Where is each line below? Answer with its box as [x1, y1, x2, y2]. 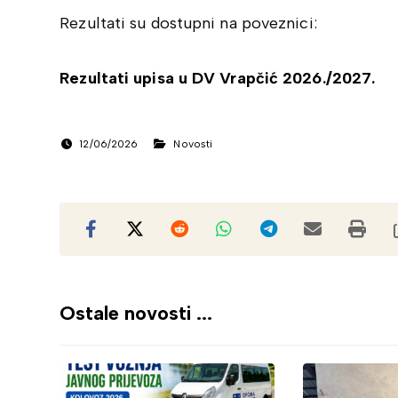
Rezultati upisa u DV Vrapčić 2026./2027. [60, 68, 376, 88]
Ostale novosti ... [60, 301, 213, 325]
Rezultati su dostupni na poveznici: [60, 13, 317, 33]
